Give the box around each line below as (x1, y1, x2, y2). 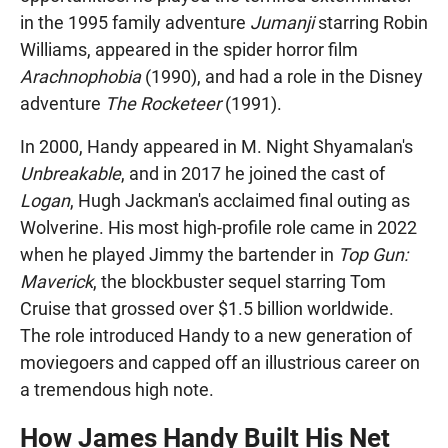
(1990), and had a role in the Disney (141, 65, 423, 87)
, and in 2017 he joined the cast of (121, 162, 385, 184)
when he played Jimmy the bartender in (20, 243, 338, 265)
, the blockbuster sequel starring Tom (93, 270, 386, 292)
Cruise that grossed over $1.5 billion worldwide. (20, 297, 394, 319)
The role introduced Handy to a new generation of (20, 324, 412, 346)
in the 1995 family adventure (20, 11, 250, 33)
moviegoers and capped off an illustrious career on (20, 351, 420, 373)
